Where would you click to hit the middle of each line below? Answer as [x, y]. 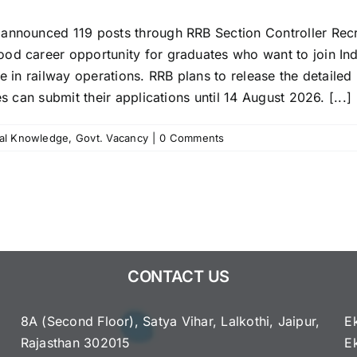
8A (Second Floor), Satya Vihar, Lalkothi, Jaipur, [170, 321]
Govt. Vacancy [112, 137]
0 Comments [192, 137]
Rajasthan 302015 [75, 342]
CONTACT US [178, 276]
